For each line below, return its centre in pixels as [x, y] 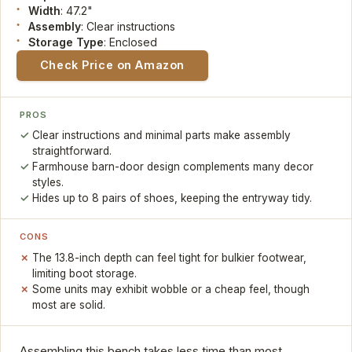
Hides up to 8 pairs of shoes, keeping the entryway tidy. [172, 198]
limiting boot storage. [85, 273]
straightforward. [72, 151]
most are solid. [69, 304]
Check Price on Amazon [112, 65]
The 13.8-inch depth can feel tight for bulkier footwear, [170, 257]
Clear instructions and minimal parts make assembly [162, 136]
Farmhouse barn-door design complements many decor [173, 167]
